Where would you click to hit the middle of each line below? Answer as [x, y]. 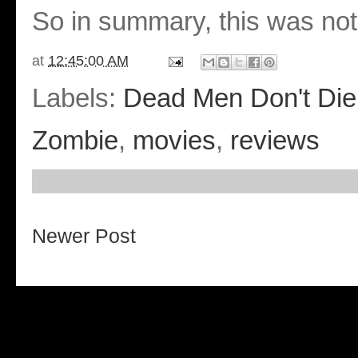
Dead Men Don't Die [240, 98]
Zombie [75, 140]
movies [174, 140]
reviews [275, 140]
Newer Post [84, 236]
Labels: [78, 98]
